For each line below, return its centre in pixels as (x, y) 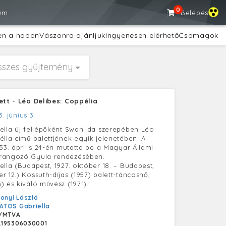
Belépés (194, 13)
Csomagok (199, 35)
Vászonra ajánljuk (73, 35)
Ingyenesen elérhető (142, 35)
